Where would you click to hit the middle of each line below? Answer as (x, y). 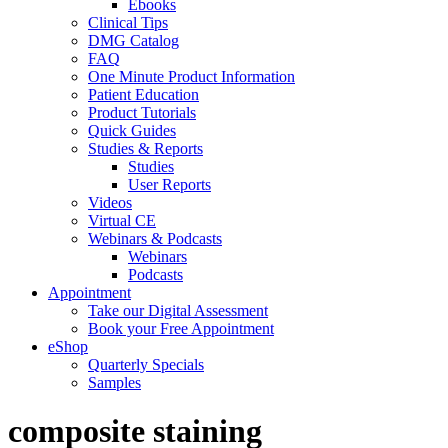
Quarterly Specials (146, 364)
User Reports (169, 184)
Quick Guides (132, 130)
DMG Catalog (133, 40)
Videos (110, 202)
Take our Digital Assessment (178, 310)
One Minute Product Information (191, 76)
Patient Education (143, 94)
